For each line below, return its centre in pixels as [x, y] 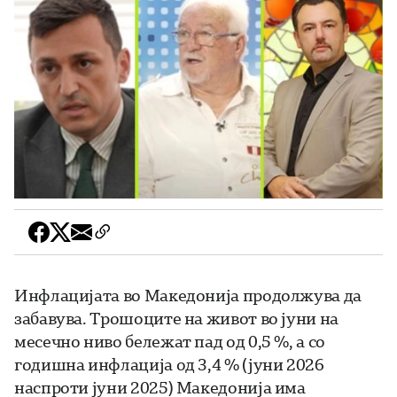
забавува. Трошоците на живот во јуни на [176, 318]
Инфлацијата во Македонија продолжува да [188, 295]
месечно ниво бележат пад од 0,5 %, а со [170, 341]
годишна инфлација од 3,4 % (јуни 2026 [169, 364]
